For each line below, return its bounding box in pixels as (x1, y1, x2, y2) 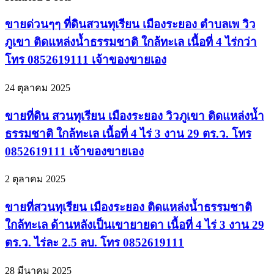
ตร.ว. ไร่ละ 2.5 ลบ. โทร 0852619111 (5, 235, 184, 249)
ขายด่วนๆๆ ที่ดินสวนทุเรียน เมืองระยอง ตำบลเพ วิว (5, 18, 256, 31)
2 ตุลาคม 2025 (5, 174, 65, 185)
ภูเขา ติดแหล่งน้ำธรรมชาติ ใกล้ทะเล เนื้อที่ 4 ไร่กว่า (5, 35, 257, 49)
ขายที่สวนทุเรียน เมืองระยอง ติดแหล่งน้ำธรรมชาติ (5, 200, 252, 213)
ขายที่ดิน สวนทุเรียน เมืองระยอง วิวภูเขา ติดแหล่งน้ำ (5, 109, 264, 122)
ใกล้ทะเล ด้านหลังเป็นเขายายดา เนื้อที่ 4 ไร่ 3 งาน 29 (5, 218, 264, 231)
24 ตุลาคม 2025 (5, 82, 70, 93)
